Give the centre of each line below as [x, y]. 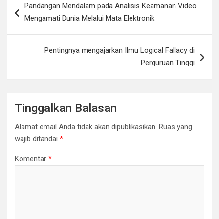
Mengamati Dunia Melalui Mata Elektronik [89, 18]
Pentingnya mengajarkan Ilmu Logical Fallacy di [120, 50]
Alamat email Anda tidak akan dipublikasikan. [86, 126]
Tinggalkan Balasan [66, 108]
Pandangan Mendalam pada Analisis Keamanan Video [110, 6]
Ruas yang [175, 126]
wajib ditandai [37, 139]
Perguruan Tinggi [168, 62]
